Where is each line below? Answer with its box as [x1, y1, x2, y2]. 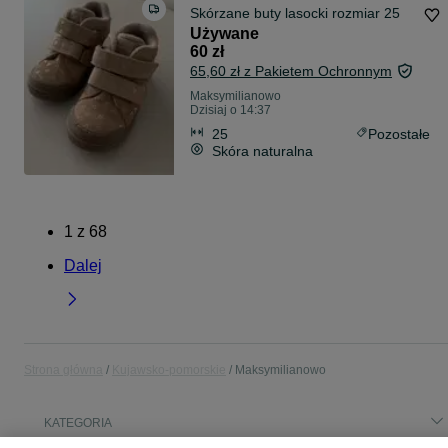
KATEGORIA [44, 416, 112, 431]
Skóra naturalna [212, 142, 313, 159]
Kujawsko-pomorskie [112, 363, 226, 378]
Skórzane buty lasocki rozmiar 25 [190, 5, 400, 22]
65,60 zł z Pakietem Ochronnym [190, 63, 392, 80]
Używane [190, 25, 259, 43]
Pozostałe [368, 125, 430, 142]
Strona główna [24, 363, 103, 378]
